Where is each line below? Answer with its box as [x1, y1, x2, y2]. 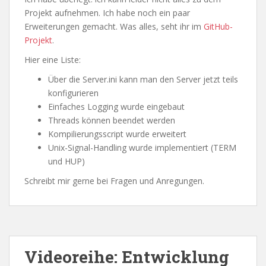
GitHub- [204, 21, 233, 33]
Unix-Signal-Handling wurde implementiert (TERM [48, 142, 236, 154]
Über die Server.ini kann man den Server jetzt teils [48, 74, 238, 85]
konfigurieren [48, 87, 99, 99]
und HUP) [48, 156, 85, 167]
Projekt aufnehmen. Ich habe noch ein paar [24, 7, 190, 19]
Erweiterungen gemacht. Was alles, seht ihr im [24, 21, 204, 33]
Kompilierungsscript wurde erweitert [48, 128, 186, 140]
